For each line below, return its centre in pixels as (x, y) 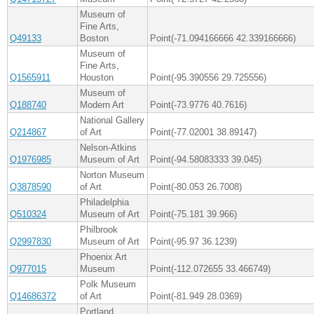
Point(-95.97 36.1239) (193, 242)
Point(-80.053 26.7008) (196, 187)
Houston (97, 78)
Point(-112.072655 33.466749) (210, 269)
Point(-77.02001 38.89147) (203, 132)
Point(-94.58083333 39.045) (206, 160)
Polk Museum (108, 285)
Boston (94, 39)
